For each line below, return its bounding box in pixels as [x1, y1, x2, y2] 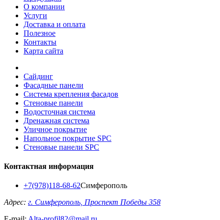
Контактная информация [4, 162, 94, 171]
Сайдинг [24, 72, 53, 81]
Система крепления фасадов [24, 89, 118, 98]
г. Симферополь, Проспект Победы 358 [28, 198, 161, 207]
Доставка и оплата [24, 20, 85, 28]
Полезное [24, 28, 55, 37]
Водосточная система [24, 107, 95, 116]
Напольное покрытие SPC [24, 134, 111, 142]
